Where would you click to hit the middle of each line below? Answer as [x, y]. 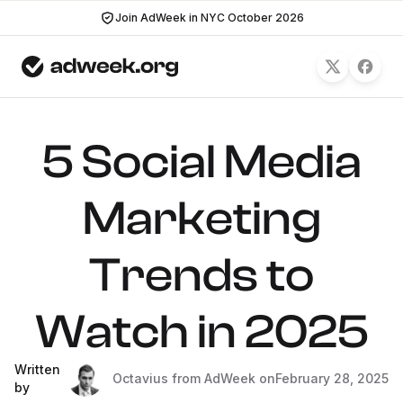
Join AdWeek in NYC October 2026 [209, 18]
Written [37, 369]
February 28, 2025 [332, 378]
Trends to [201, 275]
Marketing [201, 219]
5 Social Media [201, 162]
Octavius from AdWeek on [194, 378]
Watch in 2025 [201, 332]
